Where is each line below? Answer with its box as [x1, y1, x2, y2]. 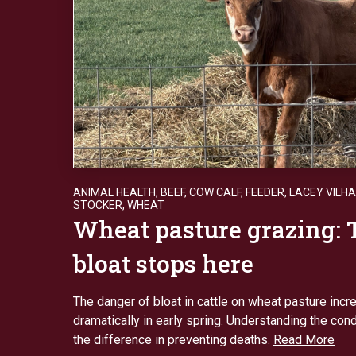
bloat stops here [73, 247, 259, 279]
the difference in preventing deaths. [73, 331, 273, 347]
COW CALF [189, 185, 241, 199]
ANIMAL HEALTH [73, 185, 156, 199]
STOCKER [73, 198, 122, 211]
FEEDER [246, 185, 284, 199]
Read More [273, 331, 335, 347]
